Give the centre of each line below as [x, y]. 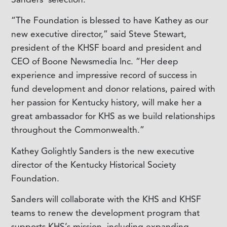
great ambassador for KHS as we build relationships [113, 116]
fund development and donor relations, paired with [113, 89]
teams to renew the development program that [105, 213]
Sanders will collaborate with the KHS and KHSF [106, 199]
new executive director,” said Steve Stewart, [99, 34]
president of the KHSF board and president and [106, 48]
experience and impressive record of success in [104, 75]
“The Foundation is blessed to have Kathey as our [109, 21]
